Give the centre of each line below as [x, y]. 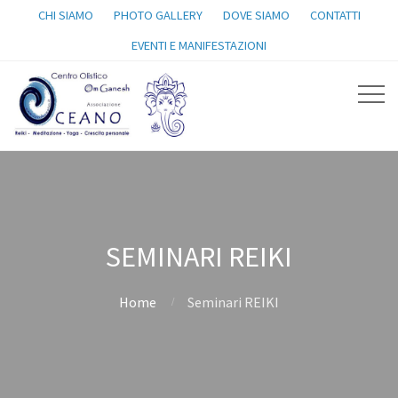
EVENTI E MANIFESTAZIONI [199, 45]
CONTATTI [335, 15]
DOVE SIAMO [256, 15]
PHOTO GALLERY [158, 15]
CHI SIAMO [65, 15]
